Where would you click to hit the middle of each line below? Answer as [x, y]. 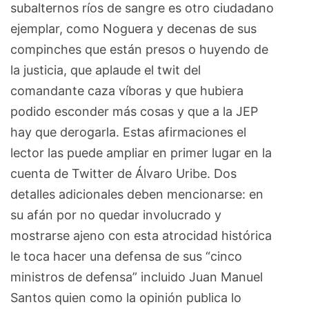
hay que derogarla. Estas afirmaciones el [128, 132]
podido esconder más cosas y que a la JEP [134, 111]
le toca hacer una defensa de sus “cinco [126, 256]
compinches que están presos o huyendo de [139, 49]
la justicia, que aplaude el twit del [106, 70]
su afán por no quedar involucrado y [116, 215]
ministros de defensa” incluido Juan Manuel [137, 277]
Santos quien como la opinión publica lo [126, 297]
